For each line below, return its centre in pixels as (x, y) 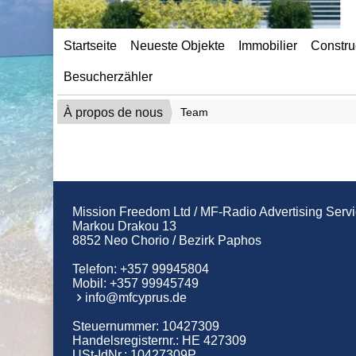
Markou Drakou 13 (125, 226)
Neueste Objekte (178, 46)
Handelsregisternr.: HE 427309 (160, 341)
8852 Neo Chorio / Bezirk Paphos (167, 240)
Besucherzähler (108, 77)
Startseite (91, 46)
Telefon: (97, 269)
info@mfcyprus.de (136, 298)
